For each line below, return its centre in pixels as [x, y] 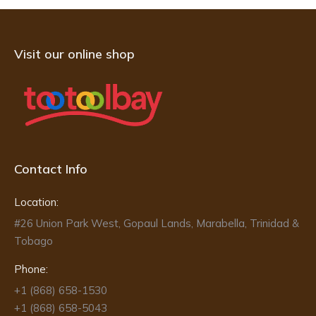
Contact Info [51, 169]
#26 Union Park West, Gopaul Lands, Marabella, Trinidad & [157, 224]
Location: [36, 202]
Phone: [31, 269]
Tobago [34, 241]
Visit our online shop [74, 54]
